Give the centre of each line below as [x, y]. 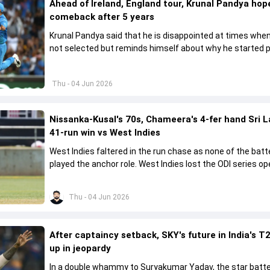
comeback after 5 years [102, 17]
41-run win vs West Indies [105, 133]
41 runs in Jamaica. [87, 177]
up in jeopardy [80, 249]
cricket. [64, 61]
